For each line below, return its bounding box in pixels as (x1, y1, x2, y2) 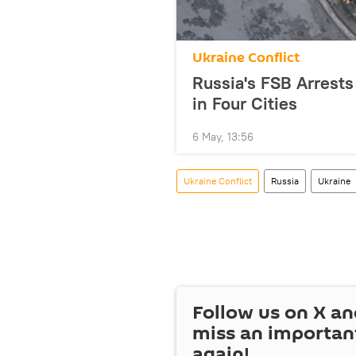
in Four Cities (192, 91, 297, 114)
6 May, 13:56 (192, 129, 253, 144)
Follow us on (192, 298, 313, 327)
